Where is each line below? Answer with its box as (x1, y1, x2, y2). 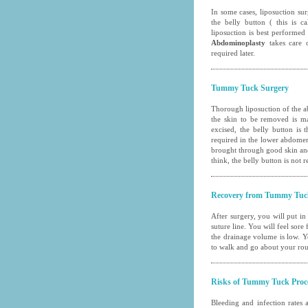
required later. (211, 49, 255, 57)
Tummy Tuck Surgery (211, 83, 289, 93)
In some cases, (211, 8, 260, 16)
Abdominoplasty (211, 38, 265, 47)
